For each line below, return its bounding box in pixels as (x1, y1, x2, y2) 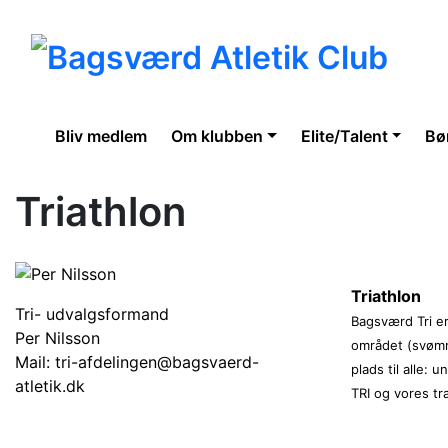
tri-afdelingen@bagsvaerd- (55, 351, 259, 372)
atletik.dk (15, 375, 85, 396)
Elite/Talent (300, 126, 388, 146)
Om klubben (171, 126, 263, 146)
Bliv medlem (55, 126, 147, 146)
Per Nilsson (15, 327, 100, 348)
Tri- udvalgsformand (15, 303, 169, 324)
